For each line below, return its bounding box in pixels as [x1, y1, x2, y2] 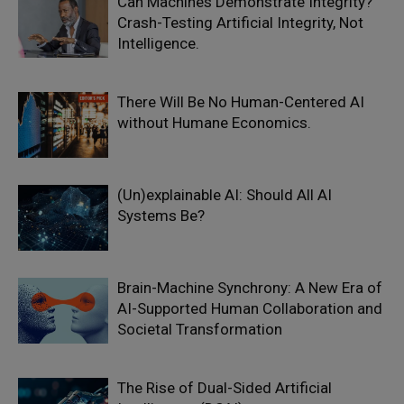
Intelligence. [117, 34, 199, 52]
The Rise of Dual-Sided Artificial [117, 379, 332, 397]
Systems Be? [117, 207, 205, 225]
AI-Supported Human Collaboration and [117, 299, 382, 317]
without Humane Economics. [117, 114, 311, 132]
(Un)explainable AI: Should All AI [117, 186, 332, 204]
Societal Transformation [117, 320, 282, 338]
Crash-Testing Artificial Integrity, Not [117, 14, 363, 32]
